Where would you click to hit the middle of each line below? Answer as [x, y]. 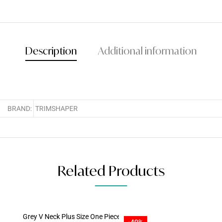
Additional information [147, 51]
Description [51, 51]
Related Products [111, 170]
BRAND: [20, 108]
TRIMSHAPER [56, 108]
